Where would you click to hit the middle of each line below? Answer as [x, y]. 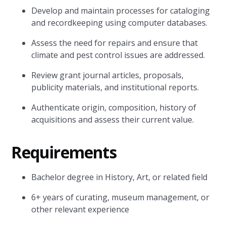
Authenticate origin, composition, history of [114, 107]
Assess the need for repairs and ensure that [115, 43]
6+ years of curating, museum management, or [121, 197]
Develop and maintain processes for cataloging [121, 11]
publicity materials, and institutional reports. [115, 87]
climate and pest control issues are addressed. [118, 55]
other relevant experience [80, 209]
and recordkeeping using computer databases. [120, 23]
